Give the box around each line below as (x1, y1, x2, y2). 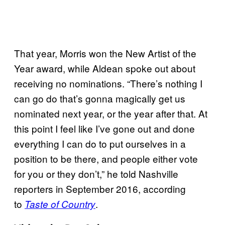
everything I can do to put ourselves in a (14, 137, 186, 151)
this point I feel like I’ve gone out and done (14, 122, 195, 136)
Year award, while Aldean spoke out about (14, 61, 195, 75)
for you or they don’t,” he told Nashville (14, 167, 178, 181)
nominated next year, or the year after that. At (14, 106, 207, 121)
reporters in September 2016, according (14, 182, 186, 196)
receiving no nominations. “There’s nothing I (14, 76, 202, 90)
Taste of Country (25, 197, 95, 211)
